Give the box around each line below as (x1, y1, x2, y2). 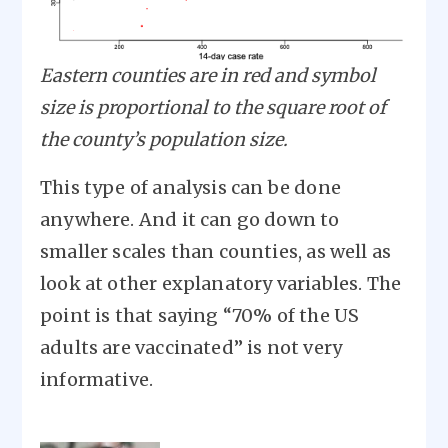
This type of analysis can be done (40, 176, 341, 200)
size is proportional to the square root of (40, 96, 386, 120)
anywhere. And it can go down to (40, 208, 340, 232)
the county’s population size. (40, 128, 288, 152)
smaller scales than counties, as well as (40, 240, 392, 264)
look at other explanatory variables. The (40, 272, 402, 296)
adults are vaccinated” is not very (40, 336, 343, 360)
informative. (40, 368, 154, 392)
